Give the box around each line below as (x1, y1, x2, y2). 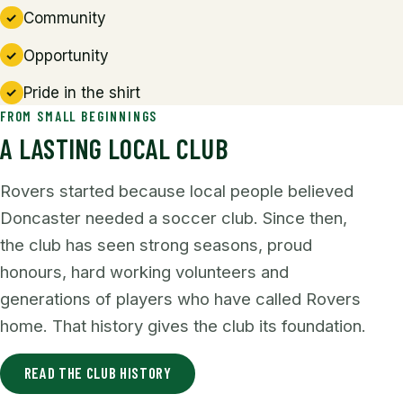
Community (22, 9, 106, 28)
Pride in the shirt (22, 84, 140, 103)
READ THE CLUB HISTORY (23, 363, 172, 382)
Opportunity (22, 46, 109, 65)
